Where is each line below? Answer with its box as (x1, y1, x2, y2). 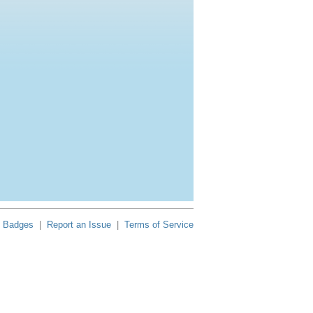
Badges (3, 219, 34, 230)
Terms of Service (124, 219, 194, 230)
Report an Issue (47, 219, 111, 230)
